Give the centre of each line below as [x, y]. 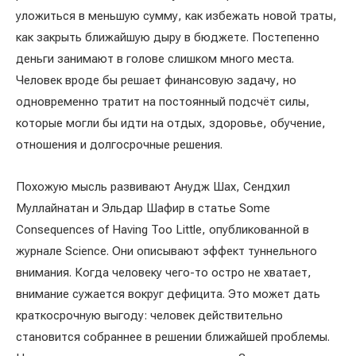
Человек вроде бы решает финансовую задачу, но [156, 80]
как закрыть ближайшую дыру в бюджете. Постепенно [168, 37]
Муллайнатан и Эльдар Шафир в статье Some [143, 208]
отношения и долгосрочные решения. [119, 144]
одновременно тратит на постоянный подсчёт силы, [163, 101]
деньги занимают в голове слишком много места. [155, 58]
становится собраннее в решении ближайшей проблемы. [173, 337]
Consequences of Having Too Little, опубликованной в [163, 229]
